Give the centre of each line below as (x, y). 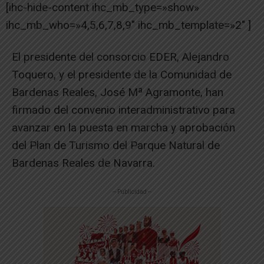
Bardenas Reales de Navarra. (83, 163)
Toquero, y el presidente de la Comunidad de (122, 74)
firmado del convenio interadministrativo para (123, 110)
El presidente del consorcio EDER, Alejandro (121, 57)
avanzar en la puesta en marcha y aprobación (123, 127)
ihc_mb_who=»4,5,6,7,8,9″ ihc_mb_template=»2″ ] (128, 25)
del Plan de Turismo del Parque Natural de (116, 145)
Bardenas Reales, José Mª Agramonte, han (118, 92)
